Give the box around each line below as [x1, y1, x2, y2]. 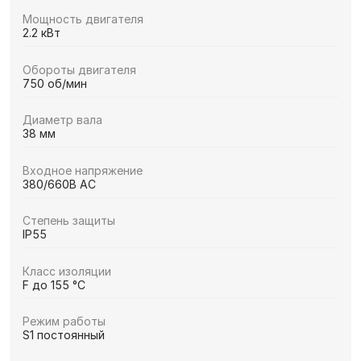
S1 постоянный [23, 328, 105, 342]
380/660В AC [23, 176, 96, 191]
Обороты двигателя [23, 62, 136, 77]
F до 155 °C [23, 277, 85, 292]
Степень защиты [23, 214, 115, 228]
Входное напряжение [23, 163, 143, 177]
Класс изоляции [23, 263, 111, 278]
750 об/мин [23, 76, 87, 90]
